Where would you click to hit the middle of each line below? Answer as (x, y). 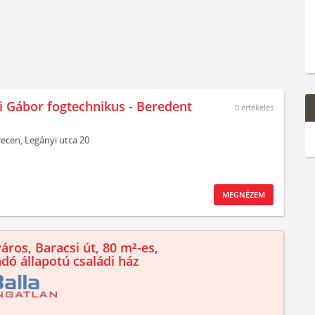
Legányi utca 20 (57, 140)
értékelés (256, 107)
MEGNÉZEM (244, 194)
